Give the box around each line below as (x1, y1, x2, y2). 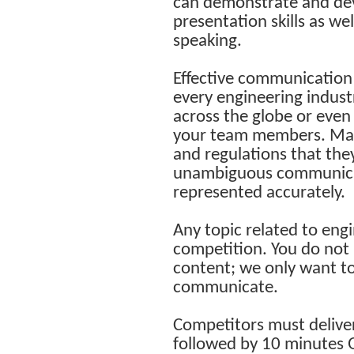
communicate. (173, 278, 278, 297)
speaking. (173, 32, 242, 51)
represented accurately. (173, 183, 345, 202)
